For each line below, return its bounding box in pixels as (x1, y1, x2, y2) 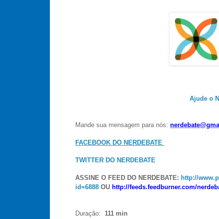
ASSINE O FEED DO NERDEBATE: (75, 174, 181, 181)
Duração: (75, 209, 101, 217)
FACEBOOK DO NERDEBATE (75, 138, 162, 146)
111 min (101, 209, 128, 217)
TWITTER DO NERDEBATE (75, 156, 155, 164)
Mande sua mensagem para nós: (75, 121, 170, 129)
